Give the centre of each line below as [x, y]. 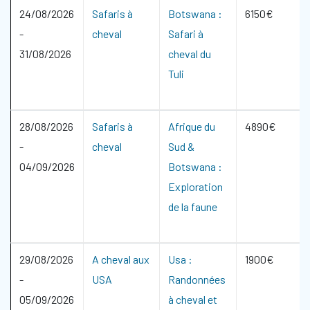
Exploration [195, 186]
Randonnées [197, 279]
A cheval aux [121, 259]
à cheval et [193, 299]
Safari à [186, 34]
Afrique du [192, 126]
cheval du [190, 54]
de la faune [193, 207]
